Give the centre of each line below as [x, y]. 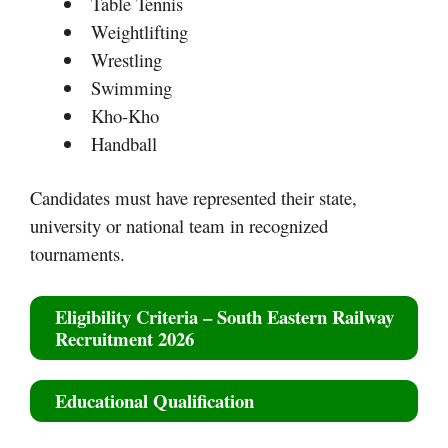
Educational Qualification [154, 400]
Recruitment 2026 [124, 338]
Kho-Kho [124, 116]
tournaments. [77, 253]
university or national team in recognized [179, 225]
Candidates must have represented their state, [193, 197]
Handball [123, 144]
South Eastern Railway [305, 316]
